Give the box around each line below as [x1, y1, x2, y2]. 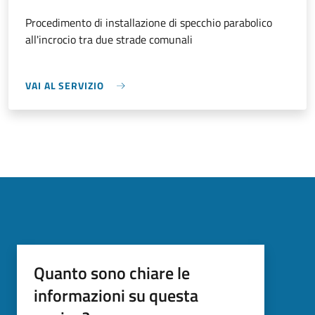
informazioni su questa [34, 283, 198, 308]
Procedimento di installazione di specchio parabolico [25, 14, 272, 31]
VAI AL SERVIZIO [25, 78, 104, 93]
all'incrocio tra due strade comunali [25, 31, 193, 48]
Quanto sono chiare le [34, 260, 190, 285]
